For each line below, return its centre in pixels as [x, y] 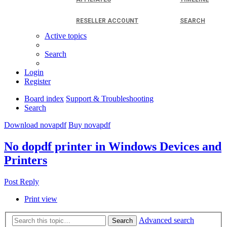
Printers [26, 160]
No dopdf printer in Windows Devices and [113, 146]
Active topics [66, 35]
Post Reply [22, 181]
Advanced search [166, 220]
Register [37, 81]
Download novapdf [35, 125]
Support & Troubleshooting [110, 98]
